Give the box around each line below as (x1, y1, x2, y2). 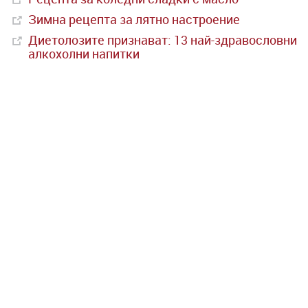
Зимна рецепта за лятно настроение (28, 11, 240, 28)
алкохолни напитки (28, 45, 140, 63)
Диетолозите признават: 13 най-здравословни (28, 32, 297, 49)
